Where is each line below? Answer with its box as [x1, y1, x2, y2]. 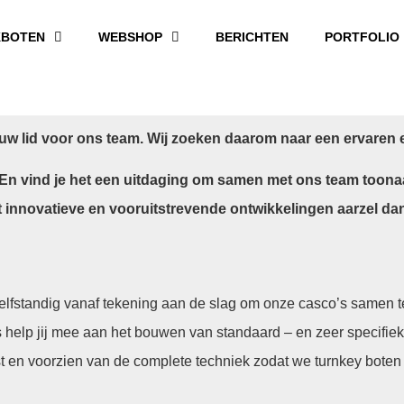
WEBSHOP [98, 30, 163, 44]
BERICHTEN [216, 30, 289, 44]
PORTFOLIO [325, 30, 400, 44]
